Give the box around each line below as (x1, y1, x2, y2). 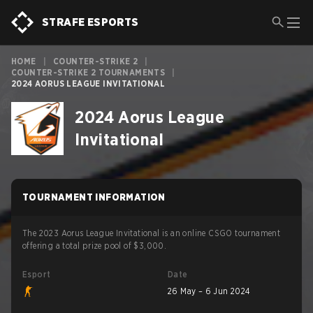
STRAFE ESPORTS (42, 15, 139, 29)
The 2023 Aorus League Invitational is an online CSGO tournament (22, 228, 281, 238)
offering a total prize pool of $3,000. (22, 240, 167, 251)
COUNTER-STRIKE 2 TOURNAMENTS (11, 67, 166, 78)
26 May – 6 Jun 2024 (168, 286, 251, 296)
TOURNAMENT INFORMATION (22, 191, 166, 203)
